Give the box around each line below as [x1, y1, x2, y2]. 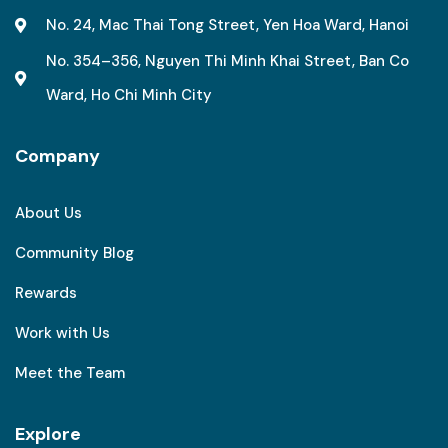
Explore [15, 422, 81, 446]
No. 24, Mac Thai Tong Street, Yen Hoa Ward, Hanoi [46, 15, 409, 35]
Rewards [15, 283, 77, 303]
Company [15, 144, 100, 168]
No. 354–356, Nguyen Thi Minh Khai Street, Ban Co [46, 51, 409, 71]
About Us [15, 203, 82, 223]
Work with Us [15, 323, 110, 343]
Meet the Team [15, 363, 125, 383]
